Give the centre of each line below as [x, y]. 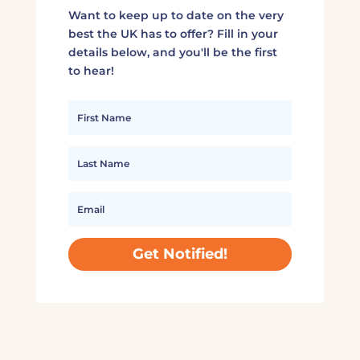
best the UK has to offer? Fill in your [173, 33]
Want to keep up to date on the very [176, 15]
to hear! [91, 70]
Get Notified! [180, 254]
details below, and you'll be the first [172, 52]
